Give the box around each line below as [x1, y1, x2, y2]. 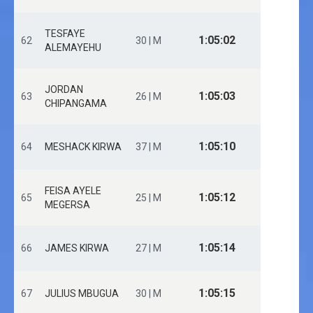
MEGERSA [45, 199, 90, 210]
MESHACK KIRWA [45, 141, 122, 152]
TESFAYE [45, 28, 85, 39]
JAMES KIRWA [45, 242, 109, 254]
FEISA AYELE [45, 185, 101, 196]
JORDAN [45, 84, 83, 95]
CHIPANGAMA [45, 98, 107, 109]
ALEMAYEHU [45, 42, 101, 53]
